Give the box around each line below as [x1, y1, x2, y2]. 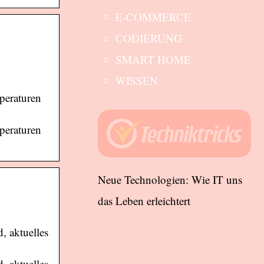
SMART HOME [115, 52, 191, 67]
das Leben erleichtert [98, 193, 190, 209]
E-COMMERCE [115, 9, 191, 24]
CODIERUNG [115, 31, 182, 45]
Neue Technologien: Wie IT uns [98, 172, 242, 187]
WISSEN [115, 73, 158, 88]
